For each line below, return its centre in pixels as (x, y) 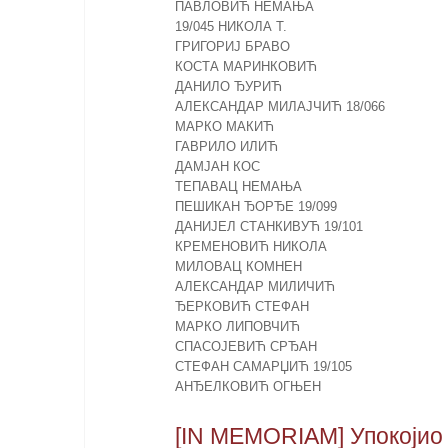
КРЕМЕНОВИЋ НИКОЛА (252, 247)
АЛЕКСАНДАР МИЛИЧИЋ (254, 287)
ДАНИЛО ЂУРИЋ (228, 87)
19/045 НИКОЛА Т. (230, 27)
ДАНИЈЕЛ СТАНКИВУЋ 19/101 (268, 227)
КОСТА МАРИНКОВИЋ (245, 67)
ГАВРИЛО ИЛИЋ (226, 147)
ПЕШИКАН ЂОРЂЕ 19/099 (255, 207)
